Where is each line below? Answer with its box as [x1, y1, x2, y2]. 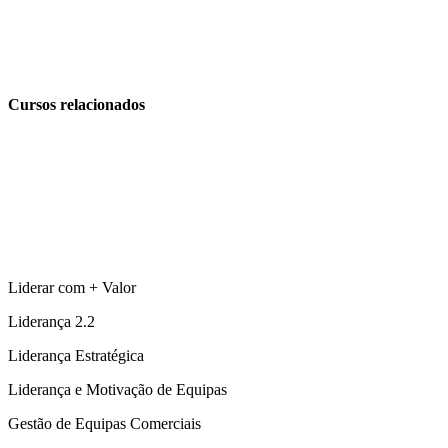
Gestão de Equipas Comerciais [8, 415, 201, 433]
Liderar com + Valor [8, 279, 136, 297]
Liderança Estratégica [8, 347, 144, 365]
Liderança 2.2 [8, 313, 95, 331]
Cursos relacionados [8, 95, 145, 113]
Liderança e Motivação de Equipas [8, 381, 227, 399]
